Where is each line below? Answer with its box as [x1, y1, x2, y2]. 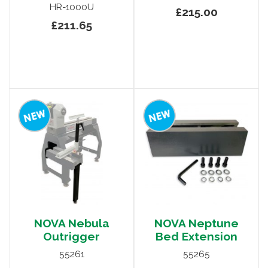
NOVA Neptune [154, 217, 239, 230]
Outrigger [43, 230, 100, 243]
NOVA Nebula [33, 217, 109, 230]
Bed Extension [156, 230, 237, 243]
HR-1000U [49, 2, 94, 13]
